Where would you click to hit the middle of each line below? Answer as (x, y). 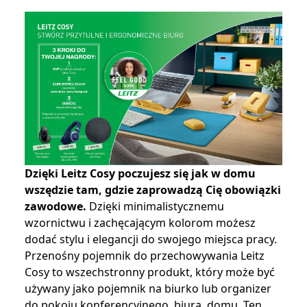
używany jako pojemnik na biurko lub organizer (148, 288)
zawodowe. (56, 206)
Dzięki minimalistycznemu (155, 206)
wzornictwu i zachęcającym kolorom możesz (140, 222)
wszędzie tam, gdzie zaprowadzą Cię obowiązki (153, 189)
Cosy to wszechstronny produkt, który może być (150, 272)
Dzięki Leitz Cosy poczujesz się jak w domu (140, 173)
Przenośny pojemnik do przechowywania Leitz (145, 255)
